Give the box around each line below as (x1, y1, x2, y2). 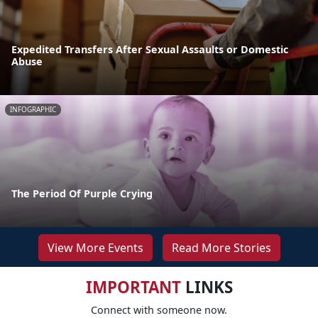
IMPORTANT (85, 275, 181, 298)
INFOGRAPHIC (10, 104, 56, 114)
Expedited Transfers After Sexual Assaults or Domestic (11, 42, 288, 56)
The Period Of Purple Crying (11, 186, 153, 200)
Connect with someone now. (91, 302, 227, 317)
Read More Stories (171, 239, 271, 256)
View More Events (47, 239, 143, 256)
